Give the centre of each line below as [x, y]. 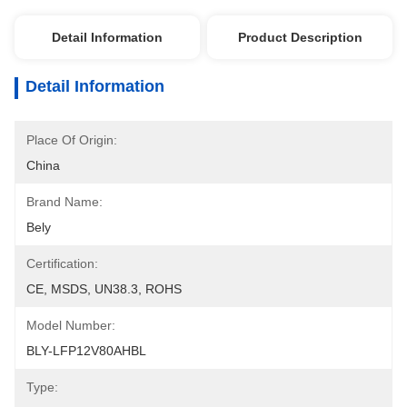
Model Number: [71, 325]
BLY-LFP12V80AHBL [86, 351]
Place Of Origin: [72, 140]
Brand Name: [65, 202]
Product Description [300, 37]
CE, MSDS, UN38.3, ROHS [104, 289]
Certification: [62, 263]
